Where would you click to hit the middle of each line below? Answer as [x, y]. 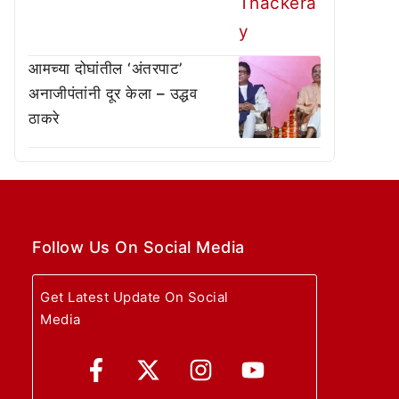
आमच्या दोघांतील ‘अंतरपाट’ [106, 69]
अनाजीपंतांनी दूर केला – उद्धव [113, 94]
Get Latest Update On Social [134, 297]
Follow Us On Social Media [138, 248]
